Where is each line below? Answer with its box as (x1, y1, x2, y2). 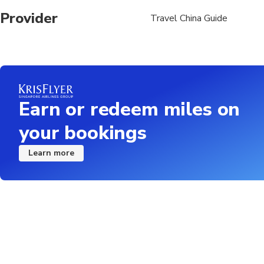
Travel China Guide (150, 11, 227, 25)
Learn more (28, 147, 74, 159)
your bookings (19, 120, 147, 146)
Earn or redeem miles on (19, 96, 240, 122)
